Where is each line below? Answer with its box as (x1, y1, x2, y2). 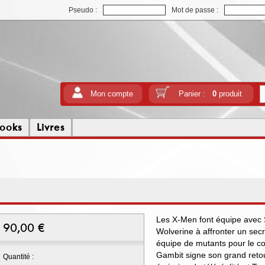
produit (216, 89, 242, 98)
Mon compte (91, 89, 133, 98)
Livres (37, 121, 64, 134)
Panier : (178, 89, 212, 98)
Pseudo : (69, 6, 97, 14)
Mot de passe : (172, 6, 218, 14)
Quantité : (3, 253, 34, 261)
